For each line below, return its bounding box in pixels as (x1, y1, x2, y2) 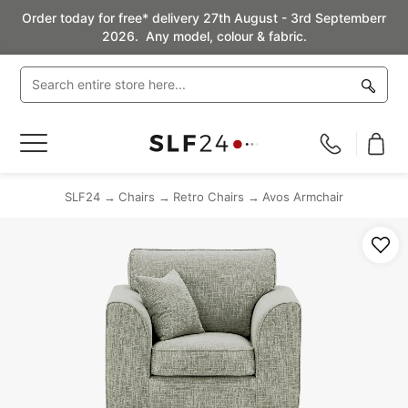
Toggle (20, 134, 66, 152)
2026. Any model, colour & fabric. (101, 28, 307, 44)
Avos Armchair (262, 189, 343, 204)
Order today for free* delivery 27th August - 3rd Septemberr (22, 10, 386, 25)
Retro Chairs (173, 189, 244, 204)
